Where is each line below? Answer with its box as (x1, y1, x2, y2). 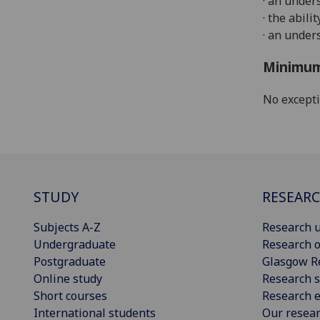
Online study (34, 271, 102, 287)
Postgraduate (34, 254, 106, 270)
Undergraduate (34, 236, 116, 253)
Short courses (34, 288, 107, 304)
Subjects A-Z (34, 219, 101, 236)
